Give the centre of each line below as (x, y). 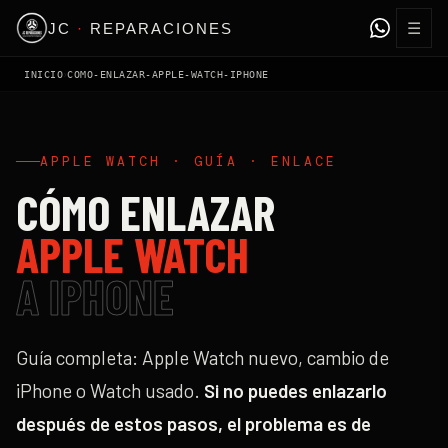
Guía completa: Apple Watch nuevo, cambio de (202, 357)
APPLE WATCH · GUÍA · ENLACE (188, 161)
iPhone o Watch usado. (108, 390)
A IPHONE (95, 296)
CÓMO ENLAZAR (145, 212)
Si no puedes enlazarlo (293, 390)
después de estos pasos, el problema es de (193, 423)
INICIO (43, 74)
